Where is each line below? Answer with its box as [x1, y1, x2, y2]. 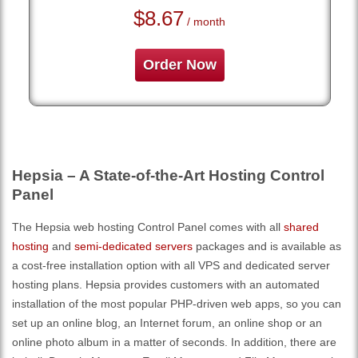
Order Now [142, 57, 217, 73]
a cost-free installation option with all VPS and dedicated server [12, 258, 330, 272]
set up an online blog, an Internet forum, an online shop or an [12, 316, 322, 329]
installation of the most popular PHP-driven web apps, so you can [12, 296, 341, 310]
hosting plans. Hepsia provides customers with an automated [12, 277, 320, 291]
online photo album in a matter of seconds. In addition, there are [12, 335, 336, 348]
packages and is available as [193, 239, 341, 253]
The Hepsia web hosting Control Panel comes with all [12, 220, 284, 233]
